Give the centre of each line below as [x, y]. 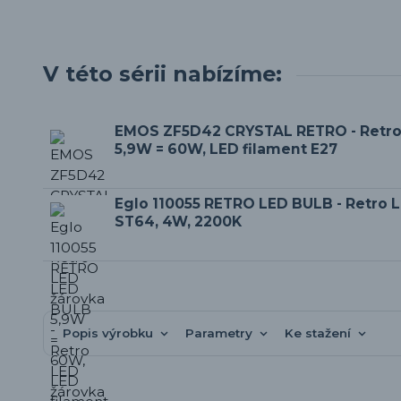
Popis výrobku [107, 333]
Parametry [218, 333]
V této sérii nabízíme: [162, 73]
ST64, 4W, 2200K [178, 221]
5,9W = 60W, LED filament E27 [226, 149]
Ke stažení [317, 333]
